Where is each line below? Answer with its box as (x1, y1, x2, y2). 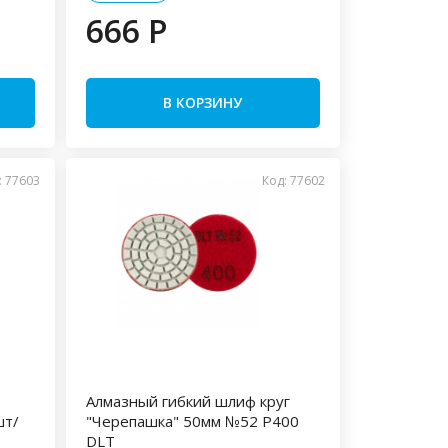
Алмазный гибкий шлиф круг (85, 391, 290, 411)
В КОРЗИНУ (163, 93, 243, 112)
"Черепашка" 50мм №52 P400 (85, 411, 299, 431)
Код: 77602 (262, 172, 326, 189)
